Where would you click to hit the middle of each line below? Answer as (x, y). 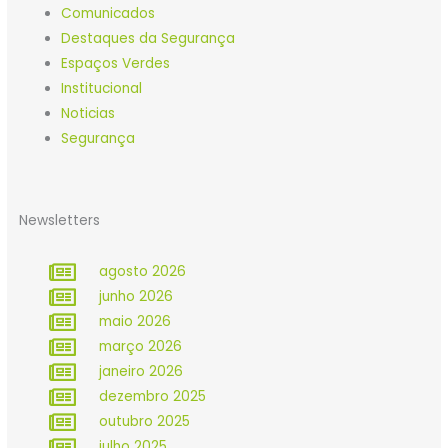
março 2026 (141, 347)
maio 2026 (135, 322)
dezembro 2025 (153, 397)
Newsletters (60, 221)
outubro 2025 (145, 422)
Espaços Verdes (116, 63)
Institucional (102, 88)
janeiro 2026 (141, 372)
